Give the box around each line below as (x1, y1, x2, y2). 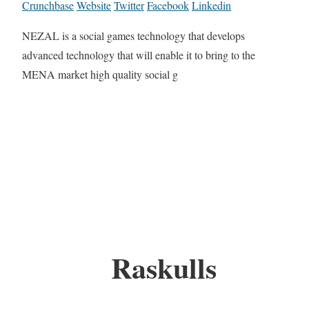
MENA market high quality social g (22, 67, 178, 82)
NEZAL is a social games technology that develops (22, 28, 245, 43)
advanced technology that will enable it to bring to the (22, 48, 255, 63)
